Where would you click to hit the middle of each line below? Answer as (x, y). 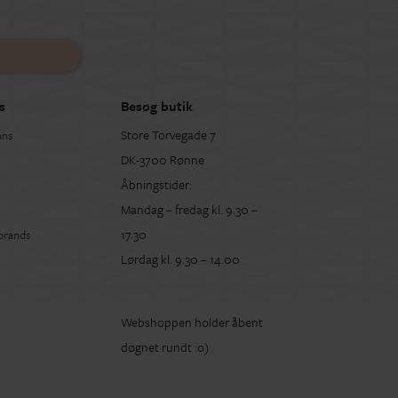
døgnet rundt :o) (164, 347)
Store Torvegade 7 (168, 135)
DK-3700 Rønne (162, 160)
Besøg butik (156, 106)
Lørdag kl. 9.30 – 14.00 (180, 259)
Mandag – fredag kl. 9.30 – (189, 210)
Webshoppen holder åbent (191, 322)
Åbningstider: (156, 185)
